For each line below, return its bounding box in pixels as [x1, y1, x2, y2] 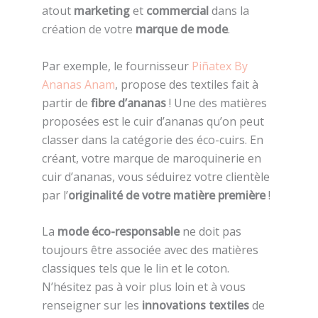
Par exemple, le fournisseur [41, 57, 192, 74]
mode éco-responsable [57, 224, 180, 240]
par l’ [41, 187, 68, 203]
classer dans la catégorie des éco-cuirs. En [41, 131, 263, 148]
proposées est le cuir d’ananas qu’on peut [41, 113, 264, 129]
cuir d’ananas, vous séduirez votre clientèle [41, 168, 270, 185]
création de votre [41, 21, 136, 37]
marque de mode [135, 21, 228, 37]
